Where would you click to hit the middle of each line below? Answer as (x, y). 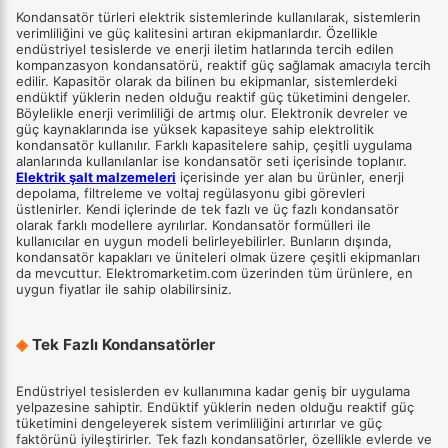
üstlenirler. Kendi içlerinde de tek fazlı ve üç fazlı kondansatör (207, 208)
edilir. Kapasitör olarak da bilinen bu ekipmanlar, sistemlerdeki (206, 80)
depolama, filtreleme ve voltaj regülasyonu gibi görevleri (190, 192)
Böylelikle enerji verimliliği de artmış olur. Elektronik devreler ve (212, 112)
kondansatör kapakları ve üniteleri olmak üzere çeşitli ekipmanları (218, 256)
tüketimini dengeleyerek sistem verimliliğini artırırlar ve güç (199, 423)
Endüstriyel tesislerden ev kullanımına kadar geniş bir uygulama (213, 391)
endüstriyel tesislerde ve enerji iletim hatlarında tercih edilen (205, 48)
